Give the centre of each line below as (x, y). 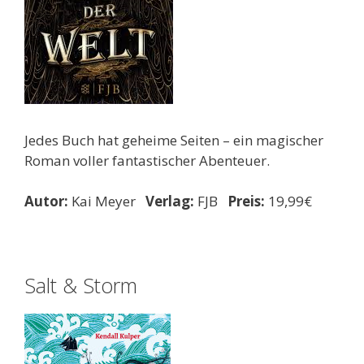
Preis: (246, 201)
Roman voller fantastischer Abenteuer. (147, 160)
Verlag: (170, 201)
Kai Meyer (107, 201)
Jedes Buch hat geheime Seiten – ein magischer (174, 140)
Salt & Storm (81, 285)
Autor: (46, 201)
